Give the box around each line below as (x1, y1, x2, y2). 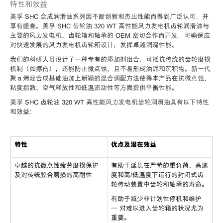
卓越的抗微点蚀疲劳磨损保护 (14, 162, 99, 170)
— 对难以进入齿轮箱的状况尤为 (111, 205, 204, 213)
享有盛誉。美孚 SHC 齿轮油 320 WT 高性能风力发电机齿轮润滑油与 (10, 22, 209, 30)
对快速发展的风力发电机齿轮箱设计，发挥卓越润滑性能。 (10, 41, 178, 49)
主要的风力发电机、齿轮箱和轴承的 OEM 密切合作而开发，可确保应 (10, 32, 210, 40)
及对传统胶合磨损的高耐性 (14, 171, 92, 179)
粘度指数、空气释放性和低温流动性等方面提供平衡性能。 (10, 84, 178, 92)
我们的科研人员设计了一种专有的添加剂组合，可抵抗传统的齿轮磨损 (10, 56, 211, 64)
